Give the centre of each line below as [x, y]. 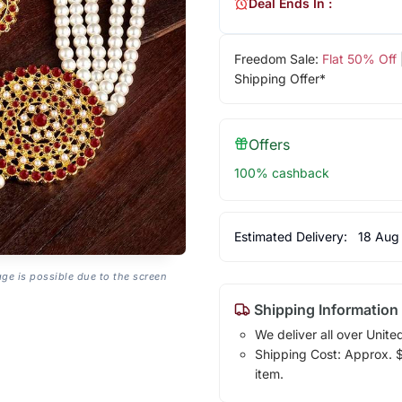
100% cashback [281, 172]
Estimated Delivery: [292, 236]
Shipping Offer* [280, 78]
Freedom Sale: [278, 58]
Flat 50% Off [359, 58]
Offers [269, 144]
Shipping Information [324, 309]
